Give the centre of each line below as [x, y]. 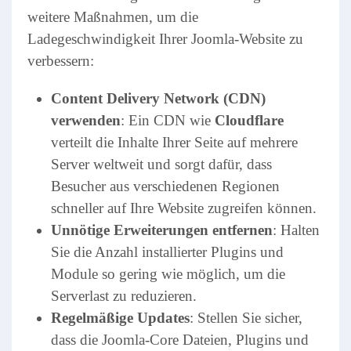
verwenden [86, 120]
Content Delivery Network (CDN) [158, 98]
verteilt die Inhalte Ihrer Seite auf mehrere [174, 142]
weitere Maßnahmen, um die [113, 17]
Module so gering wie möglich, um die [168, 274]
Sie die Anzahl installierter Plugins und [167, 252]
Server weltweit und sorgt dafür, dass [161, 164]
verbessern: [61, 61]
